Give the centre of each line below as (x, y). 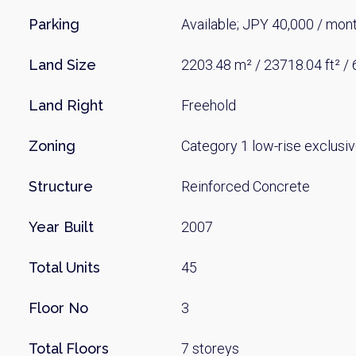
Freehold (209, 105)
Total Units (64, 267)
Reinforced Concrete (246, 186)
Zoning (52, 146)
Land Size (62, 65)
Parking (54, 24)
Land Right (66, 105)
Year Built (61, 227)
